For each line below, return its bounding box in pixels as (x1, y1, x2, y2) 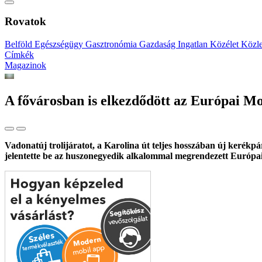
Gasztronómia (85, 39, 139, 50)
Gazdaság (139, 39, 178, 50)
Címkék (5, 50, 34, 60)
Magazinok (5, 60, 46, 71)
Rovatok (5, 15, 46, 28)
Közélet (210, 39, 241, 50)
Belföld (5, 39, 35, 50)
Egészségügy (35, 39, 85, 50)
